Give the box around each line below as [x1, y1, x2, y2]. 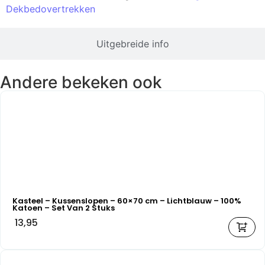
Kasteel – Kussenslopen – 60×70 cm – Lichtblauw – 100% [12, 195, 241, 207]
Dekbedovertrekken [6, 3, 95, 15]
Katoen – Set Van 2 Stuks [12, 202, 115, 214]
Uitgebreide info [96, 38, 169, 50]
